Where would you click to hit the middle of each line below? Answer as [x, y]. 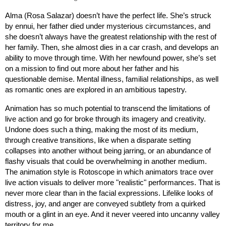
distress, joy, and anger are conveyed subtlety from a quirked [105, 204]
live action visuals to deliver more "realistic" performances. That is [113, 183]
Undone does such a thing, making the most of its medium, [102, 130]
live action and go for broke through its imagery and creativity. [105, 119]
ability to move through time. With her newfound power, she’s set [110, 58]
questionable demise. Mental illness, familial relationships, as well [112, 79]
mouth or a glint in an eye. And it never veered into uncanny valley [112, 215]
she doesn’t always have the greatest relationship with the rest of [111, 37]
